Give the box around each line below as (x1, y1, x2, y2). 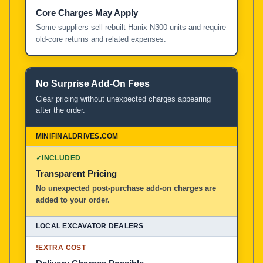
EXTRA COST (38, 243, 86, 252)
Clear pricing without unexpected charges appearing (36, 94, 211, 103)
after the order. (36, 105, 85, 114)
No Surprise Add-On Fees (36, 78, 150, 89)
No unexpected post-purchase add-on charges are (36, 183, 216, 193)
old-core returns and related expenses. (36, 34, 166, 43)
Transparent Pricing (36, 168, 117, 178)
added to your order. (36, 195, 110, 204)
